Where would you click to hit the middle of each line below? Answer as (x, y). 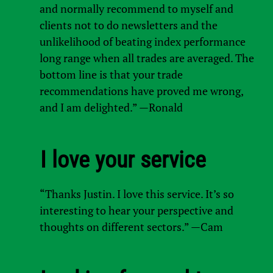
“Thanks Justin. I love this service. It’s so (136, 194)
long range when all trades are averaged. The (147, 58)
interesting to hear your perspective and (136, 211)
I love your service (123, 160)
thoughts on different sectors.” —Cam (131, 227)
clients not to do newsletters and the (128, 25)
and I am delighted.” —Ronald (111, 107)
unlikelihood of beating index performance (142, 41)
